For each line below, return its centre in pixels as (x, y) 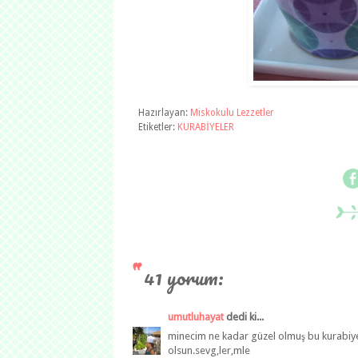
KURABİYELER (206, 127)
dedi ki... (244, 316)
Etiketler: (158, 127)
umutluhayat (196, 316)
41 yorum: (184, 277)
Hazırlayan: (164, 112)
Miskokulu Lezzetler (232, 112)
